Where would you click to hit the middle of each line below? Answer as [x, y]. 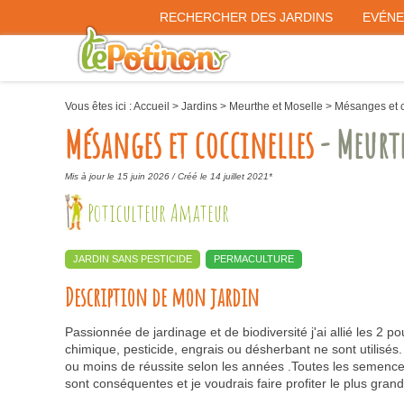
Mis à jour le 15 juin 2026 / [121, 176]
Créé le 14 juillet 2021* [225, 176]
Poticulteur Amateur [158, 213]
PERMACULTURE [254, 259]
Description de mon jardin [162, 297]
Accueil [151, 106]
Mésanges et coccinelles [189, 144]
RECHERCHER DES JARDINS [246, 17]
